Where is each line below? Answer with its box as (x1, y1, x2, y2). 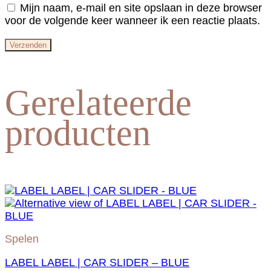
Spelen (5, 233, 39, 246)
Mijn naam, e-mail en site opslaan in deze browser (20, 2, 262, 15)
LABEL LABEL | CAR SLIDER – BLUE (5, 256, 189, 269)
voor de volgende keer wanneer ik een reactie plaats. (5, 15, 260, 27)
